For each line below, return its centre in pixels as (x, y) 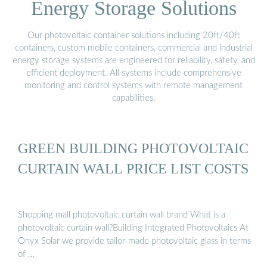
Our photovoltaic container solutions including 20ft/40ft (133, 35)
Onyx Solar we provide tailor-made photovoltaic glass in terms (134, 241)
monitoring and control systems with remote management (133, 85)
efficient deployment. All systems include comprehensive (133, 73)
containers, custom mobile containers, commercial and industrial (133, 48)
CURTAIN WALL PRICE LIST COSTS (133, 169)
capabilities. (133, 98)
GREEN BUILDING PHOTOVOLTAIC (133, 148)
